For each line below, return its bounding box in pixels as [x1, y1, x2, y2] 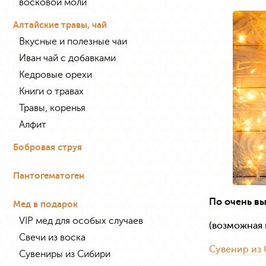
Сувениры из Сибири [19, 248, 110, 259]
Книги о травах [19, 85, 84, 97]
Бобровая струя [13, 142, 82, 153]
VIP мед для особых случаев [19, 215, 143, 226]
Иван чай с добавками [19, 52, 116, 64]
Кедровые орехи [19, 69, 92, 80]
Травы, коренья [19, 102, 85, 113]
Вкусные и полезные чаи [19, 36, 127, 47]
